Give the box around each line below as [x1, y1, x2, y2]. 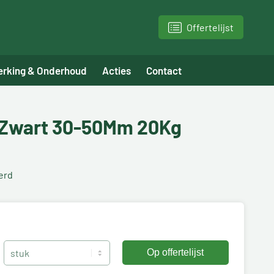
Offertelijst [187, 21, 234, 33]
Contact [146, 64, 182, 76]
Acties [102, 64, 131, 76]
